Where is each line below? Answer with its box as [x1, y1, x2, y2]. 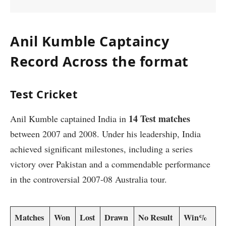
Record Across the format [10, 51, 189, 71]
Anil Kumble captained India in [10, 112, 129, 125]
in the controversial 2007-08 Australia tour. [10, 173, 167, 185]
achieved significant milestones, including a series [10, 142, 193, 155]
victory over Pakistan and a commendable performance [10, 157, 210, 170]
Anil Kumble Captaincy [10, 31, 169, 50]
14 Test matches [129, 111, 190, 125]
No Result [138, 211, 173, 224]
